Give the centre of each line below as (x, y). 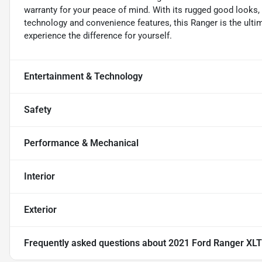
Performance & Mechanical (81, 143)
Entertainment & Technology (83, 77)
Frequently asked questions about (96, 243)
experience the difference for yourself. (98, 36)
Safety (38, 110)
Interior (39, 177)
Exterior (40, 210)
